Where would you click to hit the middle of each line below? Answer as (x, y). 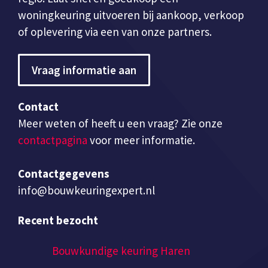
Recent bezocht (58, 220)
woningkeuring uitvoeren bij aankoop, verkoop (131, 15)
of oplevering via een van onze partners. (115, 31)
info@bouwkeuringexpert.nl (86, 190)
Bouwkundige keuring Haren (121, 251)
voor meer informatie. (141, 140)
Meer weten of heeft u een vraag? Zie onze (120, 123)
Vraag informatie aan (84, 70)
